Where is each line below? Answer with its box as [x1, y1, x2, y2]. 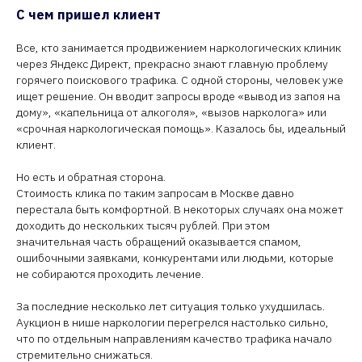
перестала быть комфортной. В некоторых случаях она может [16, 202, 343, 217]
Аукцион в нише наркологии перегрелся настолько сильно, [16, 315, 329, 330]
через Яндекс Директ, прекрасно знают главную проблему [16, 57, 328, 71]
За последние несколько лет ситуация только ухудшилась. [16, 299, 325, 314]
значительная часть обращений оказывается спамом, [16, 234, 301, 249]
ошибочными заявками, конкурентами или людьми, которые [16, 250, 334, 265]
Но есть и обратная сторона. [16, 170, 166, 184]
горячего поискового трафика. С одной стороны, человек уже [16, 73, 343, 87]
